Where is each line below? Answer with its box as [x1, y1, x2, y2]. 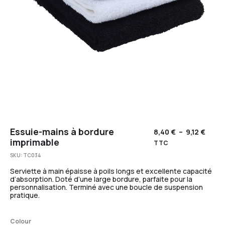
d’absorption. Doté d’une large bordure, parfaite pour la [10, 174, 192, 184]
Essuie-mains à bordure [10, 125, 114, 138]
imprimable [10, 136, 59, 148]
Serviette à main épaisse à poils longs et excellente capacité [10, 166, 212, 176]
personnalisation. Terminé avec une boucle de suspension [10, 182, 203, 192]
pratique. [10, 190, 40, 200]
